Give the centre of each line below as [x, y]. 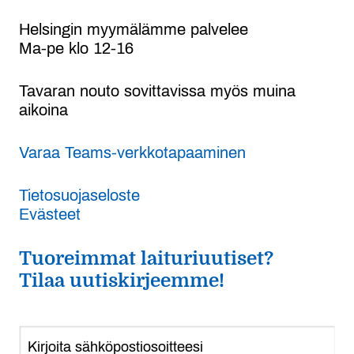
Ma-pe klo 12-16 [76, 48]
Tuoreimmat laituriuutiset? [146, 258]
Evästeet [50, 214]
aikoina [43, 109]
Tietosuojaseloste [79, 195]
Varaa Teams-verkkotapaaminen [132, 152]
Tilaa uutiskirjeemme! [122, 280]
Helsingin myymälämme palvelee [134, 29]
